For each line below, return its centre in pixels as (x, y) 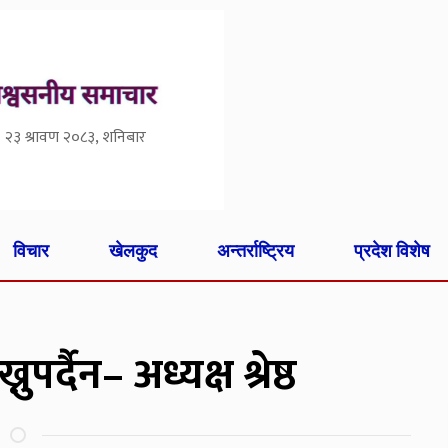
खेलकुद (133, 250)
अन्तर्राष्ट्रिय (255, 250)
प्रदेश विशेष (391, 250)
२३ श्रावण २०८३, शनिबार (75, 138)
